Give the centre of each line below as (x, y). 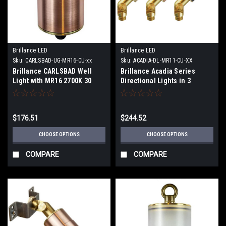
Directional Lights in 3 (156, 80)
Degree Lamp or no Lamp (52, 90)
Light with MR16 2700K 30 (52, 80)
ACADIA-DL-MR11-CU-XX (163, 60)
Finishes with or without (158, 90)
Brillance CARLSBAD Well (52, 71)
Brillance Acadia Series (158, 71)
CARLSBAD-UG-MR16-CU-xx (59, 60)
